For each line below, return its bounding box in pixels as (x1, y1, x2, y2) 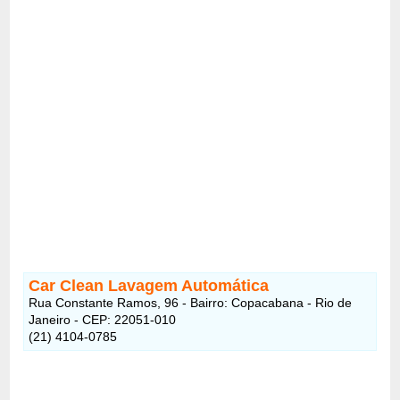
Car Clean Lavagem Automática (29, 276, 270, 295)
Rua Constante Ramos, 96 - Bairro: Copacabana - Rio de (29, 295, 353, 310)
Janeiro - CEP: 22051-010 (29, 312, 177, 327)
